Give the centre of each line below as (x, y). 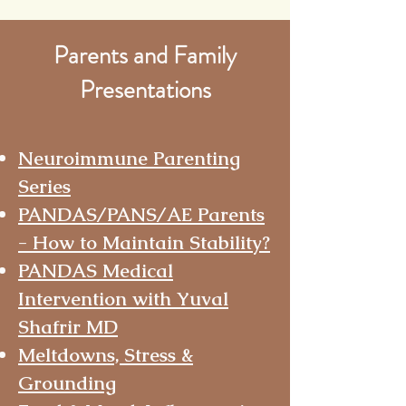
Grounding (67, 383)
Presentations (145, 90)
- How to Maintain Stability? (144, 242)
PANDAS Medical (96, 271)
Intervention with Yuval (123, 299)
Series (44, 186)
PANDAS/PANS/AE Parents (141, 214)
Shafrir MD (68, 327)
